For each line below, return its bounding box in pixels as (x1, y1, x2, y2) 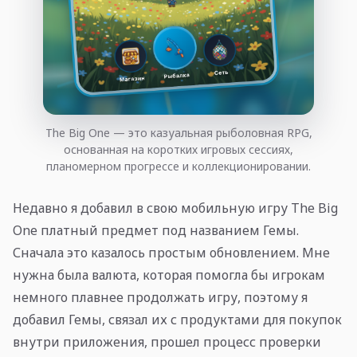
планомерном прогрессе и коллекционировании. (46, 159, 311, 175)
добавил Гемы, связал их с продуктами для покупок (13, 311, 342, 329)
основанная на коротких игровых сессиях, (64, 142, 293, 158)
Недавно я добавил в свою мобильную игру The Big (13, 199, 338, 218)
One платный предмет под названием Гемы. (13, 222, 299, 240)
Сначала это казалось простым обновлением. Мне (13, 244, 330, 262)
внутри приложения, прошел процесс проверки (13, 333, 321, 351)
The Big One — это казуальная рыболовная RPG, (45, 125, 312, 141)
